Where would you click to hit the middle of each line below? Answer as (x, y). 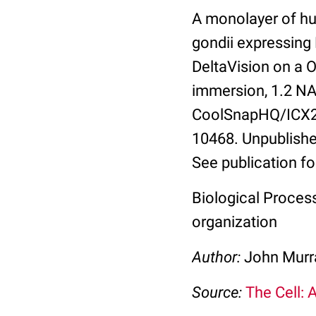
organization (235, 222)
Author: (218, 257)
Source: (219, 292)
